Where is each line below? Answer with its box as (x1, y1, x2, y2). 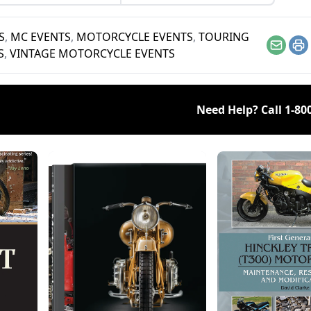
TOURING (199, 29, 249, 44)
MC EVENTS (10, 29, 71, 44)
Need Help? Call (196, 102, 285, 117)
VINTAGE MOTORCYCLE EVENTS (10, 46, 175, 61)
